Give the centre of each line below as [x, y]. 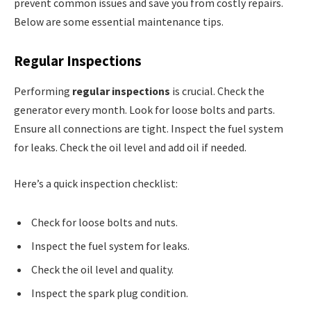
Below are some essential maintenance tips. [119, 22]
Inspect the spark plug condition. [110, 293]
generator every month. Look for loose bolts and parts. [144, 110]
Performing [43, 91]
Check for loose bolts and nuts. [104, 222]
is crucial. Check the [217, 91]
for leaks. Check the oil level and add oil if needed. [130, 148]
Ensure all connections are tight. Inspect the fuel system [149, 129]
